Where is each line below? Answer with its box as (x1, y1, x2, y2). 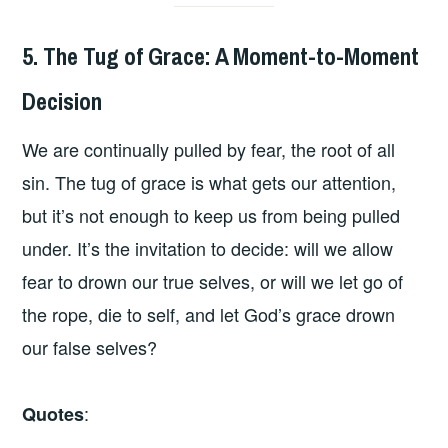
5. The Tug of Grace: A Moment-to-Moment (22, 39, 420, 72)
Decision (22, 84, 103, 117)
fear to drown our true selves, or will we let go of (22, 268, 404, 295)
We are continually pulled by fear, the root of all (22, 136, 396, 163)
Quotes (22, 400, 85, 427)
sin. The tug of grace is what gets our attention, (22, 169, 397, 196)
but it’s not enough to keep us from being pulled (22, 202, 401, 229)
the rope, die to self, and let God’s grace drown (22, 301, 396, 328)
